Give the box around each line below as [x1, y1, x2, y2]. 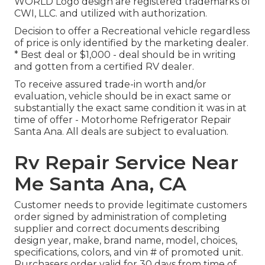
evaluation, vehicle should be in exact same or [14, 91, 231, 102]
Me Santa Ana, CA [14, 172, 186, 196]
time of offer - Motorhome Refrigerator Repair [14, 114, 231, 126]
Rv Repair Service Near [14, 151, 238, 174]
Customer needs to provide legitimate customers [14, 199, 247, 211]
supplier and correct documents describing [14, 223, 220, 235]
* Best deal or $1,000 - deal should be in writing [14, 49, 236, 61]
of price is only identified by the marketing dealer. [14, 37, 248, 49]
